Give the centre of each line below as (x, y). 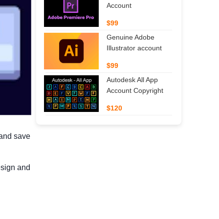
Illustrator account (134, 48)
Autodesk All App (132, 79)
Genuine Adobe (130, 37)
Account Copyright (135, 90)
